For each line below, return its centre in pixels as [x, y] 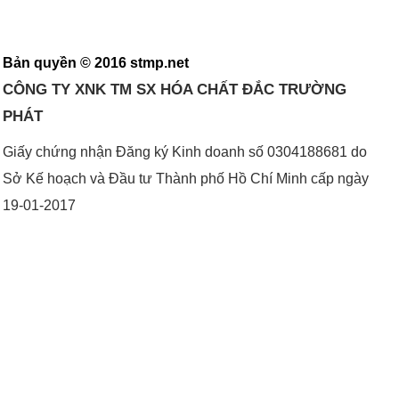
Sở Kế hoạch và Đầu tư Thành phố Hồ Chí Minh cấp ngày [185, 178]
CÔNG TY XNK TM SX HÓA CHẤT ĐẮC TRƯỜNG [174, 89]
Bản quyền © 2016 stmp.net [95, 62]
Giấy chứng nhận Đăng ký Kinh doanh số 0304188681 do [184, 151]
